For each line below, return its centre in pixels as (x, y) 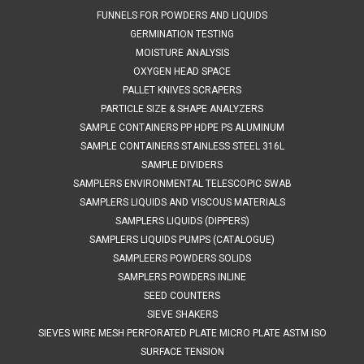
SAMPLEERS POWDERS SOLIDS (182, 258)
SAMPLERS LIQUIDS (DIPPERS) (182, 221)
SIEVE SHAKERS (182, 314)
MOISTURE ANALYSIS (182, 52)
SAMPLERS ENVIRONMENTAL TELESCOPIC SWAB (182, 183)
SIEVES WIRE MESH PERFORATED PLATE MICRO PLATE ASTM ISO (182, 333)
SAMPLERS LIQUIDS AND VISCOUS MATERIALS (182, 202)
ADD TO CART (182, 77)
